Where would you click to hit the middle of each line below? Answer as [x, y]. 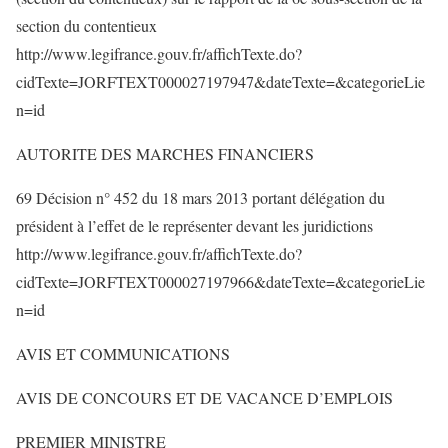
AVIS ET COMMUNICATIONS [123, 353]
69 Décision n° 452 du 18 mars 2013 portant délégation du [200, 197]
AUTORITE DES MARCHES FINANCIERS [165, 153]
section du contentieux [86, 25]
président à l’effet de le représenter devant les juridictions [194, 225]
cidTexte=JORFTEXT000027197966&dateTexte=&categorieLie [220, 281]
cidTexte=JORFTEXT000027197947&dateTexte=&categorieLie [220, 81]
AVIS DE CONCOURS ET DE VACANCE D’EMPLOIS [204, 397]
